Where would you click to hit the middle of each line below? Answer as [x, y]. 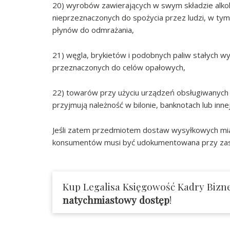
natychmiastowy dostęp [116, 200]
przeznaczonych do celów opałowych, [119, 68]
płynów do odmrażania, [93, 30]
